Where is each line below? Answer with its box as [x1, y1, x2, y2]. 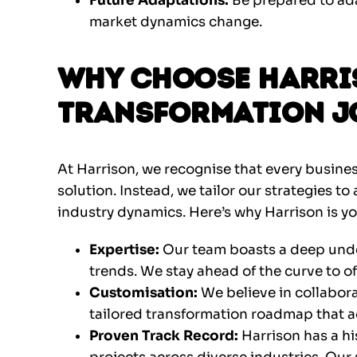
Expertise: [89, 241, 159, 259]
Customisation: [89, 284, 198, 302]
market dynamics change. [89, 14, 262, 31]
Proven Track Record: [89, 328, 238, 345]
